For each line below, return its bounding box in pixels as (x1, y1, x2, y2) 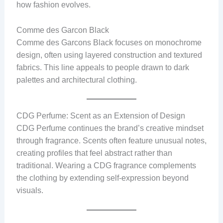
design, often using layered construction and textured (16, 50, 202, 59)
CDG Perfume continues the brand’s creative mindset (16, 124, 204, 133)
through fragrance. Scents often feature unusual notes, (16, 136, 207, 145)
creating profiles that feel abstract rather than (16, 149, 172, 158)
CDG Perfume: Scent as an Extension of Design (16, 111, 185, 120)
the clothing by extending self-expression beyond (16, 174, 189, 183)
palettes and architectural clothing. (16, 75, 137, 84)
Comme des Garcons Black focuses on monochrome (16, 38, 202, 47)
